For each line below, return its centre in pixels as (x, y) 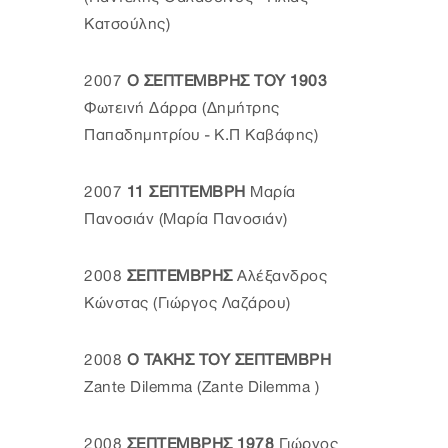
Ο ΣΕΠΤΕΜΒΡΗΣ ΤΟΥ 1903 (226, 81)
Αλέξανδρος (279, 276)
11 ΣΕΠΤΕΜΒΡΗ (188, 192)
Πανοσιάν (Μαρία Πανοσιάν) (186, 219)
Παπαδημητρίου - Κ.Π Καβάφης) (201, 135)
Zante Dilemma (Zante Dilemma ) (201, 387)
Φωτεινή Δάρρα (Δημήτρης (182, 108)
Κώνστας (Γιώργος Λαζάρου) (187, 303)
